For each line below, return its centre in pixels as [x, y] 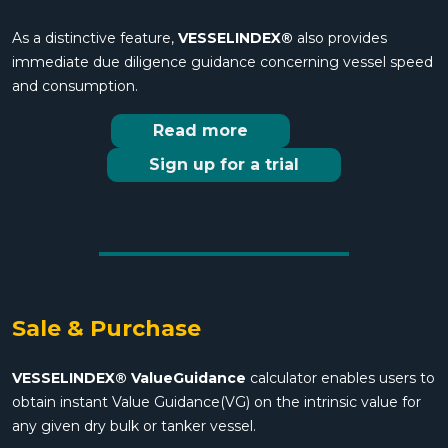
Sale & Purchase [106, 329]
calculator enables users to [340, 378]
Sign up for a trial [224, 165]
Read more [200, 131]
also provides [340, 38]
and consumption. [75, 86]
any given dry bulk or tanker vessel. [134, 426]
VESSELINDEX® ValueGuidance [129, 378]
